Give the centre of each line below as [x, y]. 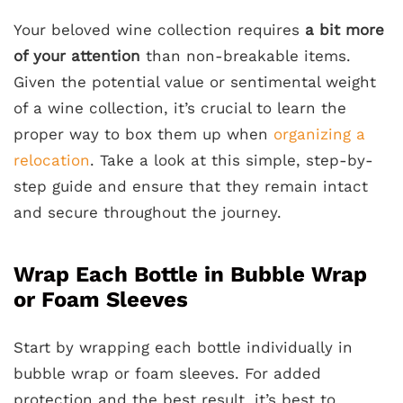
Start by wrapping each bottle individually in [183, 347]
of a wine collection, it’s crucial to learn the [180, 107]
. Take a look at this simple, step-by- [232, 160]
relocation [52, 160]
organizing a [319, 134]
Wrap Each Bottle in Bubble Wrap [190, 274]
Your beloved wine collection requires [159, 29]
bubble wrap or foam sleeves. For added [167, 373]
